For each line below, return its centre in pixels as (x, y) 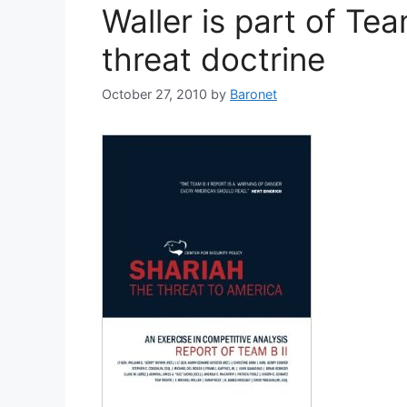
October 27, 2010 (154, 94)
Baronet (253, 94)
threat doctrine (213, 59)
